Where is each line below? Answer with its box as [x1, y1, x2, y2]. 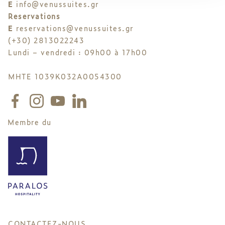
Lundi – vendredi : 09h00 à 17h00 [8, 47, 147, 58]
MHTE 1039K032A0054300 [8, 71, 122, 82]
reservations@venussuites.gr [16, 23, 134, 34]
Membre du [8, 116, 52, 127]
